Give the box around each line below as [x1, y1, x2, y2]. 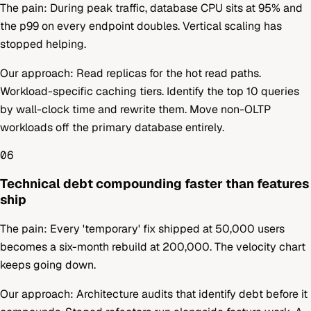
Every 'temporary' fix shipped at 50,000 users [50, 221, 285, 236]
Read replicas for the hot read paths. [76, 66, 261, 81]
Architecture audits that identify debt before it [76, 286, 308, 301]
